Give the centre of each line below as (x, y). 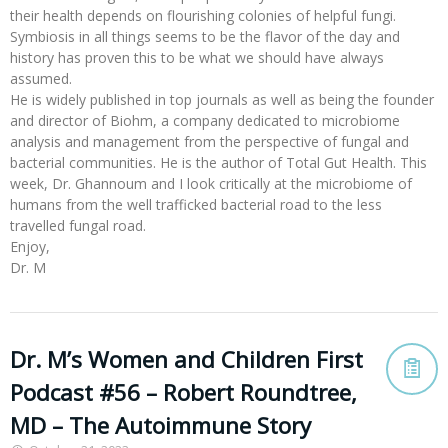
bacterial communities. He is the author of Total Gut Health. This (218, 162)
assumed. (41, 78)
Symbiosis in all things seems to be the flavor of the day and (205, 36)
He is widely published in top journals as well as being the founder (222, 99)
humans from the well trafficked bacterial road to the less (196, 204)
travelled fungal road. (78, 225)
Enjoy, (30, 246)
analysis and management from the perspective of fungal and (209, 141)
